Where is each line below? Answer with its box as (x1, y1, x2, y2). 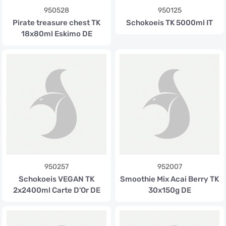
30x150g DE (148, 186, 191, 195)
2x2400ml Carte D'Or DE (13, 186, 100, 195)
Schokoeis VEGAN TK (19, 175, 94, 184)
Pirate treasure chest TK (13, 18, 100, 27)
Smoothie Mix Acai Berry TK (120, 175, 219, 184)
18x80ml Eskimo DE (21, 29, 92, 38)
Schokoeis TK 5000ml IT (126, 18, 213, 27)
